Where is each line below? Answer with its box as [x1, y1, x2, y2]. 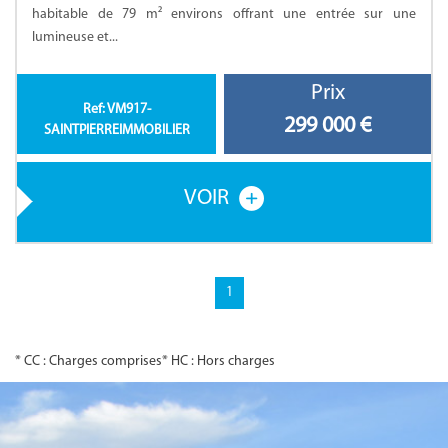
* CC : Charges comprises [15, 353, 162, 369]
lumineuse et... [32, 29, 118, 45]
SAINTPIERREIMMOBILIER [43, 122, 190, 138]
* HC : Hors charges [162, 353, 275, 369]
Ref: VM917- [82, 101, 151, 117]
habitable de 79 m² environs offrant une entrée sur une [32, 6, 416, 22]
